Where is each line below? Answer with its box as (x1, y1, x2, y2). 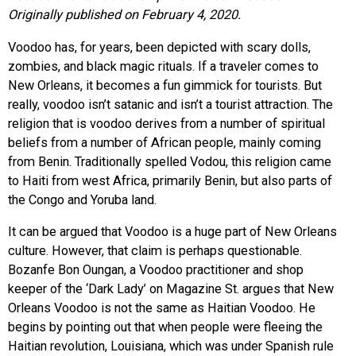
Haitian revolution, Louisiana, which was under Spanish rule (8, 338, 334, 354)
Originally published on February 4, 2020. (8, 7, 241, 23)
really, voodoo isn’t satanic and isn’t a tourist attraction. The (8, 96, 333, 112)
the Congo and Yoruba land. (8, 192, 157, 207)
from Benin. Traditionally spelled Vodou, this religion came (8, 153, 331, 169)
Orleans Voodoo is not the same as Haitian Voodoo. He (8, 300, 315, 315)
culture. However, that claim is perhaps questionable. (8, 242, 302, 258)
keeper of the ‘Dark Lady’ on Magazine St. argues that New (8, 281, 334, 296)
